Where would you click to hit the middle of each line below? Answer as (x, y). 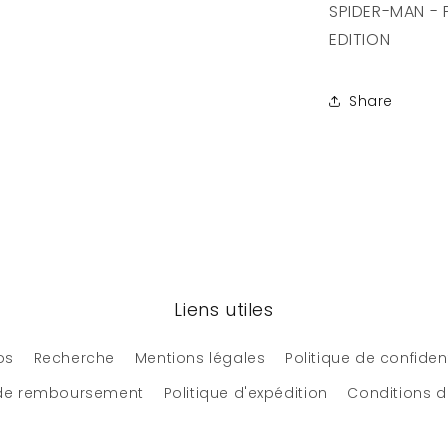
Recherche (74, 358)
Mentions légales (200, 358)
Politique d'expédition (245, 393)
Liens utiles (224, 309)
